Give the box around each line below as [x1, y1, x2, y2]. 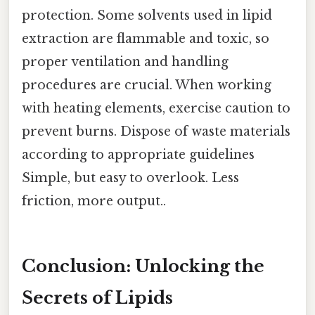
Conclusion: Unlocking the [22, 256, 264, 277]
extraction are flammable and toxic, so [22, 31, 269, 47]
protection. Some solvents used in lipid [22, 8, 272, 24]
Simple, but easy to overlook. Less [22, 170, 239, 186]
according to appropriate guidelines [22, 147, 255, 163]
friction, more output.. [22, 193, 166, 210]
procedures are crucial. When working [22, 77, 271, 94]
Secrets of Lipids [22, 288, 173, 309]
